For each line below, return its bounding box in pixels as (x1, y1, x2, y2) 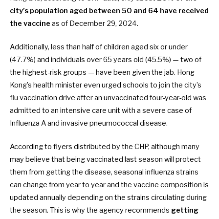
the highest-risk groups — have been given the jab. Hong (10, 67, 195, 77)
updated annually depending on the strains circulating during (10, 193, 207, 202)
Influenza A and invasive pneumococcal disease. (10, 118, 168, 128)
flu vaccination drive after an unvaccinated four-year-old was (10, 93, 206, 102)
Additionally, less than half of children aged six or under (10, 42, 188, 51)
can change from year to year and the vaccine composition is (10, 180, 209, 190)
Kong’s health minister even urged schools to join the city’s (10, 80, 201, 89)
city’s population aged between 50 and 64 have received (10, 6, 209, 15)
